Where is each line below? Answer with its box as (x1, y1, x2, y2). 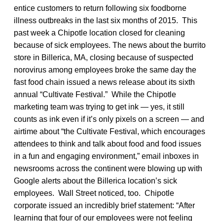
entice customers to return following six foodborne (14, 3, 186, 12)
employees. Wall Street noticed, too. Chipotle (14, 188, 174, 197)
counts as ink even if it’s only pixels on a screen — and (14, 114, 204, 123)
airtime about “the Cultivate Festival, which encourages (14, 127, 205, 136)
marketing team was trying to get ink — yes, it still (14, 102, 184, 111)
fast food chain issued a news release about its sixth (14, 77, 195, 86)
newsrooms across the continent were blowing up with (14, 164, 202, 173)
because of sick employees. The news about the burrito (14, 40, 206, 49)
